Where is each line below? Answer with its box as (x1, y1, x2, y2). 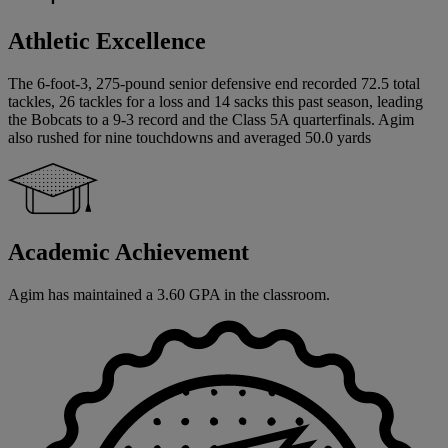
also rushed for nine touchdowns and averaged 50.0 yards (8, 128, 371, 146)
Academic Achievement (8, 238, 249, 265)
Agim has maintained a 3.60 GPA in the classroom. (8, 285, 330, 303)
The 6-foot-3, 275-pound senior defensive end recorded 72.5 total (8, 74, 420, 92)
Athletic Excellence (8, 27, 206, 54)
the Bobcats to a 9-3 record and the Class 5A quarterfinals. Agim (8, 110, 414, 128)
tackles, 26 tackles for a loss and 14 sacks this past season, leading (8, 92, 423, 110)
